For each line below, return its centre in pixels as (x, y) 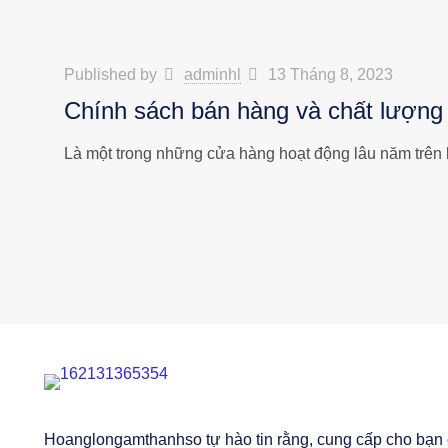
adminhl (213, 74)
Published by (112, 74)
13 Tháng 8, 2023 (331, 74)
